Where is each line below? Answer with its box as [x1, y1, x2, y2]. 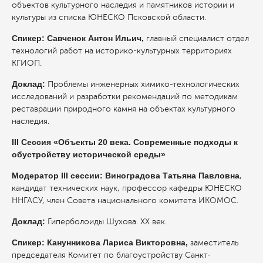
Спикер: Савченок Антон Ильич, [12, 33, 146, 43]
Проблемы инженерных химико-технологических [48, 79, 240, 89]
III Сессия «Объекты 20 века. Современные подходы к [12, 137, 238, 147]
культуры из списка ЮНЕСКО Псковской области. [12, 12, 206, 22]
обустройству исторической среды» [12, 149, 166, 159]
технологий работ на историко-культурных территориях [12, 46, 232, 55]
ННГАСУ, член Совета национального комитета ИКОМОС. [12, 195, 238, 205]
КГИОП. [12, 58, 42, 68]
